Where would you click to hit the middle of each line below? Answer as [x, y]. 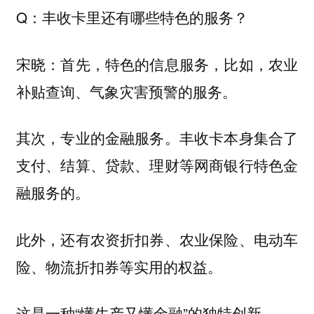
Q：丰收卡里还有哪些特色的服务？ [132, 17]
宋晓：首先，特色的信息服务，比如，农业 [157, 63]
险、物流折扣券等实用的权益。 [119, 266]
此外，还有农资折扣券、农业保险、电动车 [157, 239]
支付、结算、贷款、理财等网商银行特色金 [157, 165]
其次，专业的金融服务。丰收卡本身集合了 [157, 138]
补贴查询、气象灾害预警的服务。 [126, 91]
